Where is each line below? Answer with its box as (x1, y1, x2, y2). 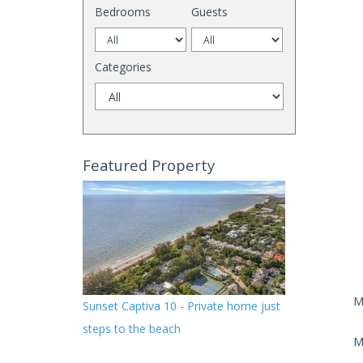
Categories (95, 59, 152, 75)
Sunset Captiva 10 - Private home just (83, 298, 280, 314)
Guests (191, 4, 228, 19)
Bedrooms (95, 4, 151, 19)
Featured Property (83, 155, 215, 175)
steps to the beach (83, 321, 181, 337)
